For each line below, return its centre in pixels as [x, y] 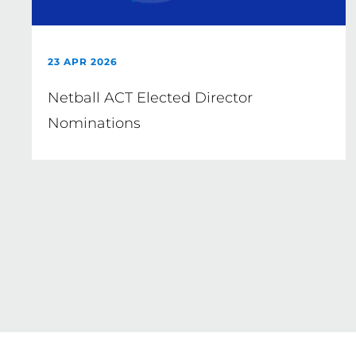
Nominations [94, 123]
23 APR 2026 [83, 62]
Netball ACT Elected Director [150, 98]
